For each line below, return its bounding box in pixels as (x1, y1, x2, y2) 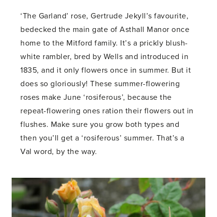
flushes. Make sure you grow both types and (20, 119, 180, 129)
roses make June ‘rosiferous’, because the (20, 92, 172, 102)
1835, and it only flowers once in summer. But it (20, 65, 191, 75)
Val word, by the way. (20, 146, 97, 156)
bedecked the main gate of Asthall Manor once (20, 24, 190, 34)
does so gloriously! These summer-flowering (20, 78, 180, 89)
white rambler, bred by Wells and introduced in (20, 51, 189, 62)
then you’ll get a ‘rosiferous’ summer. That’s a (20, 133, 185, 143)
